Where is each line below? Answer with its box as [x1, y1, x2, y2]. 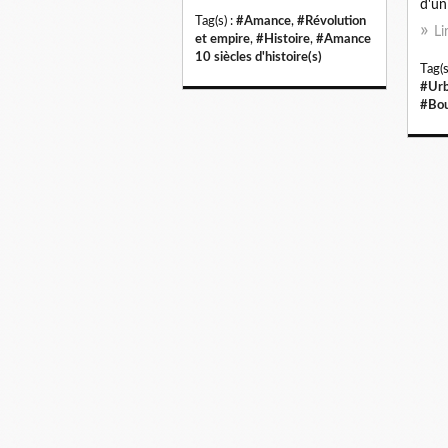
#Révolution [297, 14, 366, 27]
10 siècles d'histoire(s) [195, 50, 322, 63]
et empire [195, 32, 250, 45]
